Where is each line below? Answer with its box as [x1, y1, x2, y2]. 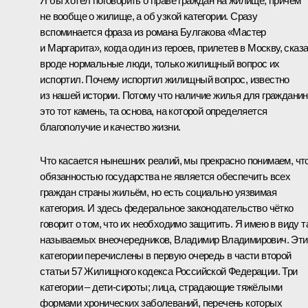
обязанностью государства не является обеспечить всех [40, 170, 291, 182]
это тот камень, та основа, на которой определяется [40, 104, 267, 117]
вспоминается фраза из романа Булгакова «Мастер [40, 25, 266, 38]
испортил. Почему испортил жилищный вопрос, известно [40, 73, 289, 85]
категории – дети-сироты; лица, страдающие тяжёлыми [40, 280, 283, 293]
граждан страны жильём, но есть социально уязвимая [40, 186, 276, 198]
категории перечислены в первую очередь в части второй [40, 249, 291, 261]
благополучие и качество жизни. [40, 120, 181, 133]
